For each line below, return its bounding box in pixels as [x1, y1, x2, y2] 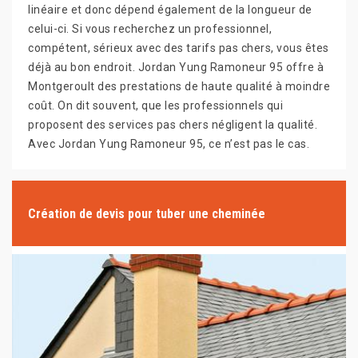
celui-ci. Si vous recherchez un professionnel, [28, 22, 272, 35]
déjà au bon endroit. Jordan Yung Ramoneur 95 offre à [28, 61, 324, 74]
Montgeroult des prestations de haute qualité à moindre [28, 80, 330, 93]
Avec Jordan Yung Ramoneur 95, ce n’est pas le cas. [28, 137, 309, 150]
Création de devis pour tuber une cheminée [28, 205, 265, 221]
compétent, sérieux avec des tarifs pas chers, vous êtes [28, 42, 329, 54]
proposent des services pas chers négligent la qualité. [28, 118, 317, 131]
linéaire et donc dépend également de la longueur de [28, 3, 312, 16]
